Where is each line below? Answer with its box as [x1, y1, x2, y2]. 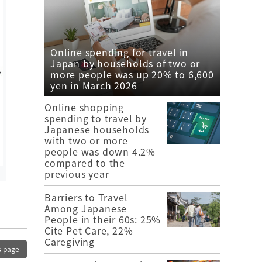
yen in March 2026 [50, 78, 137, 92]
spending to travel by [44, 111, 147, 125]
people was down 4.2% [44, 144, 156, 158]
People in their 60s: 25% [44, 212, 161, 226]
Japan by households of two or [50, 56, 201, 70]
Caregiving [44, 234, 95, 249]
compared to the [44, 155, 125, 170]
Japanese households [44, 122, 150, 136]
